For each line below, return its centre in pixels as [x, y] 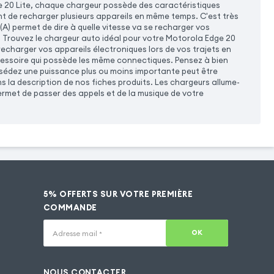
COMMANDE [70, 208]
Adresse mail [76, 234]
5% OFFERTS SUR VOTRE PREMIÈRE [118, 194]
